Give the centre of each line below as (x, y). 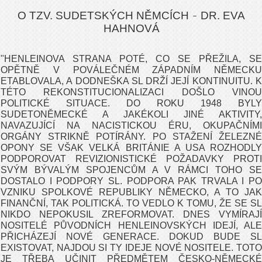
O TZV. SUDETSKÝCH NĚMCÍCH (103, 15)
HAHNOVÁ (131, 28)
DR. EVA (223, 15)
